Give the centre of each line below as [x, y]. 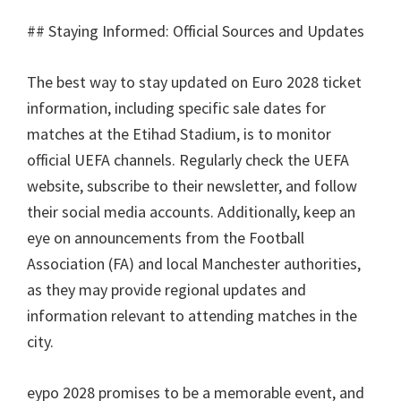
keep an [329, 212]
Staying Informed [107, 31]
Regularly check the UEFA [264, 160]
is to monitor [287, 134]
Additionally [257, 212]
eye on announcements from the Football [166, 238]
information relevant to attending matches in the [192, 316]
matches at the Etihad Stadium [132, 134]
